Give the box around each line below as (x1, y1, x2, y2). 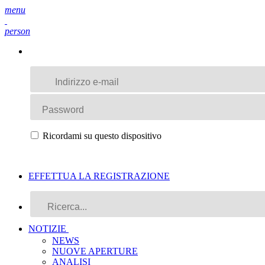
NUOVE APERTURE (52, 246, 138, 256)
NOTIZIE (28, 224, 69, 234)
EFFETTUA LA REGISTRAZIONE (28, 171, 170, 181)
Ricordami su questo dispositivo (40, 131, 161, 141)
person (5, 26, 30, 36)
